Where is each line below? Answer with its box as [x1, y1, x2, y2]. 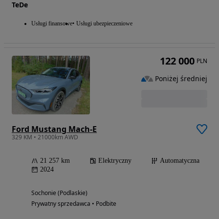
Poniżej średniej [155, 74, 207, 84]
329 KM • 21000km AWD [12, 132, 78, 141]
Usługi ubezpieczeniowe [76, 20, 132, 27]
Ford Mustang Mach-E [12, 123, 97, 134]
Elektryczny [98, 156, 131, 164]
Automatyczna [160, 156, 199, 164]
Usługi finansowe [31, 20, 72, 27]
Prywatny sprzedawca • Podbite [31, 199, 116, 208]
